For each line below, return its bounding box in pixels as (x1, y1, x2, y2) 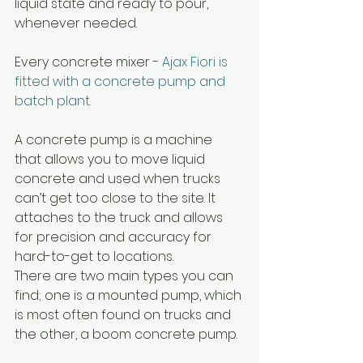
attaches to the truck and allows (15, 208, 226, 227)
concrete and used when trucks (15, 169, 224, 188)
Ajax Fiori (162, 53, 216, 71)
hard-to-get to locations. (15, 247, 173, 266)
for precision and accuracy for (15, 228, 215, 246)
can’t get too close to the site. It (15, 189, 219, 207)
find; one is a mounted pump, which (15, 286, 245, 305)
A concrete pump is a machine (15, 130, 216, 149)
